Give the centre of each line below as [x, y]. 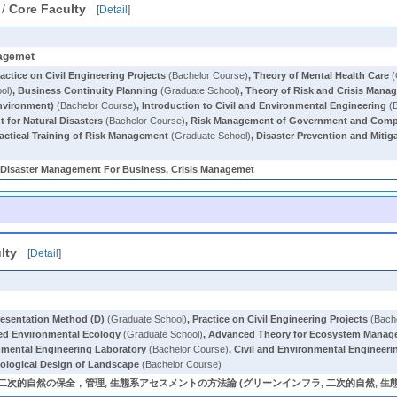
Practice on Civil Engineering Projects [280, 319]
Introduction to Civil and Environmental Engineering [265, 105]
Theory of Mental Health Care [322, 75]
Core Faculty [48, 9]
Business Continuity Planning [88, 90]
